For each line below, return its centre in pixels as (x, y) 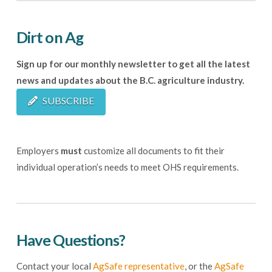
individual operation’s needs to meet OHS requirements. (127, 167)
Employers (38, 150)
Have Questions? (71, 240)
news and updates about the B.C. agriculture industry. (130, 80)
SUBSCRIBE (68, 100)
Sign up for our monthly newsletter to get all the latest (133, 63)
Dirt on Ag (49, 37)
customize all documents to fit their (153, 150)
